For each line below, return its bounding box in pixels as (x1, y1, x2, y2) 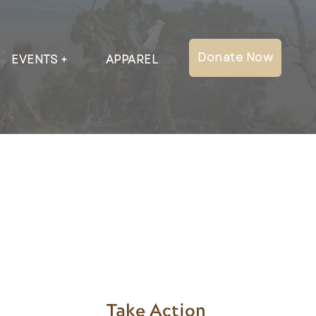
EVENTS (11, 51, 58, 68)
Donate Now (197, 49, 273, 66)
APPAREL (105, 51, 158, 68)
